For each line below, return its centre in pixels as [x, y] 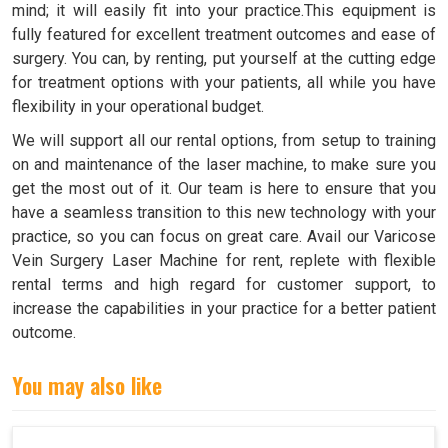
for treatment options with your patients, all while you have [224, 82]
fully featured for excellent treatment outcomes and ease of [224, 34]
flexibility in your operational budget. [138, 106]
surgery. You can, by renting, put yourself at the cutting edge [224, 58]
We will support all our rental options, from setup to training [224, 140]
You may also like [87, 384]
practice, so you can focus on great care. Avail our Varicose [224, 236]
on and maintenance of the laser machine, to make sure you [224, 164]
